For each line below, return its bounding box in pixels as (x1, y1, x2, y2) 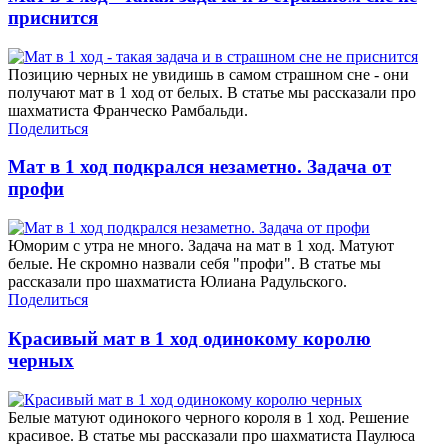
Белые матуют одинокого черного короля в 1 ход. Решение (8, 408, 409, 426)
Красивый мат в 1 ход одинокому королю (8, 327, 371, 349)
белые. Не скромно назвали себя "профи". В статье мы (8, 255, 381, 273)
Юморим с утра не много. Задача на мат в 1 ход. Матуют (8, 237, 394, 255)
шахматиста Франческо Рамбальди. (8, 101, 248, 119)
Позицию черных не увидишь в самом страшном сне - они (8, 65, 409, 83)
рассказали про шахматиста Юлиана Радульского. (8, 273, 347, 291)
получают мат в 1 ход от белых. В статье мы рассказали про (8, 83, 416, 101)
